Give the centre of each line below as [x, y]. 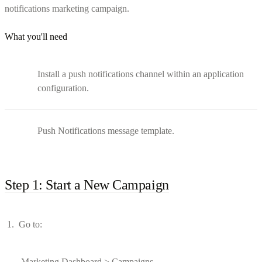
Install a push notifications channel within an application [141, 74]
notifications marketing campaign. [67, 8]
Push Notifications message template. [106, 130]
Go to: [30, 224]
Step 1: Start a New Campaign [87, 185]
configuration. [63, 88]
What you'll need [36, 36]
